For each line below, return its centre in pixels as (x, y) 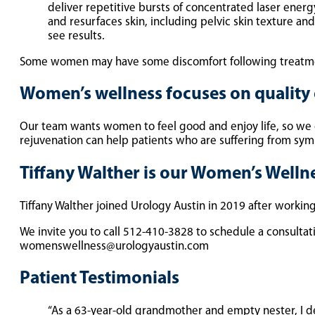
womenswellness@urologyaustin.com (114, 246)
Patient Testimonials (99, 278)
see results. (76, 37)
